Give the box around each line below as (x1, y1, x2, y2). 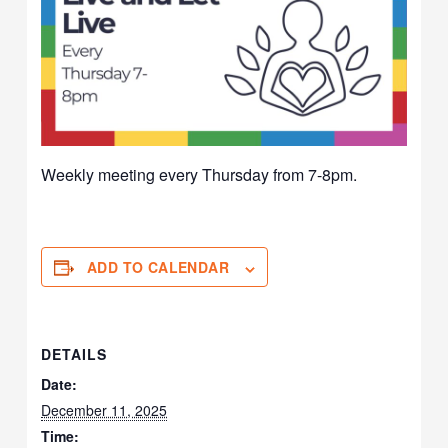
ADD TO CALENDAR (87, 257, 230, 278)
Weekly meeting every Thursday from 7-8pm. (41, 163, 358, 187)
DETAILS (41, 344, 108, 365)
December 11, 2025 (41, 400, 168, 421)
